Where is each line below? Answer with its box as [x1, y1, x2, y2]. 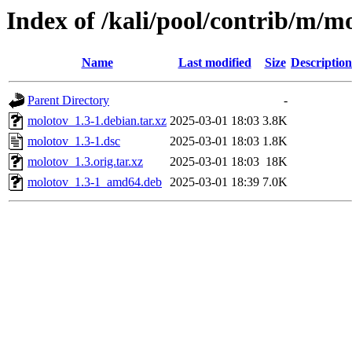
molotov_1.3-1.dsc [27, 134, 120, 148]
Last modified [178, 56, 251, 70]
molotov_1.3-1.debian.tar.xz [27, 114, 167, 128]
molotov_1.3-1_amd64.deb [27, 175, 162, 189]
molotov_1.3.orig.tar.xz [27, 155, 143, 169]
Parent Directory [27, 93, 109, 108]
